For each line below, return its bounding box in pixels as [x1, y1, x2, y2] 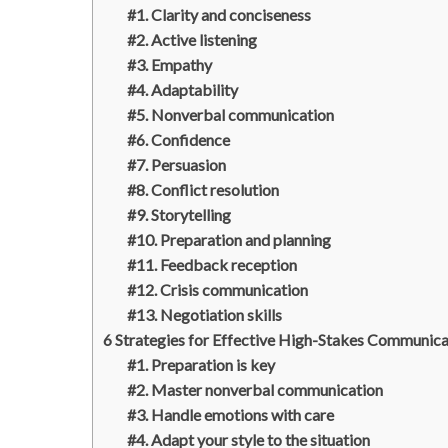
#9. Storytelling [127, 204, 231, 224]
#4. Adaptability [127, 79, 238, 99]
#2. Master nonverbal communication [127, 379, 383, 399]
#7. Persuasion [127, 154, 226, 174]
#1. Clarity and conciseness [127, 4, 311, 24]
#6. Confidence [127, 129, 230, 149]
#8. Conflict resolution [127, 179, 279, 199]
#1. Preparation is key [127, 354, 275, 374]
